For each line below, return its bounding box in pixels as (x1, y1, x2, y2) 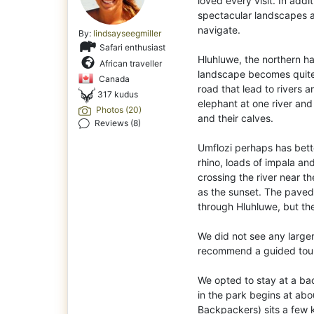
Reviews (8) (93, 117, 142, 128)
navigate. (198, 24, 240, 36)
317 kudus (95, 89, 139, 100)
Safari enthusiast (97, 41, 165, 53)
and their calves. (198, 112, 273, 124)
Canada (97, 73, 130, 84)
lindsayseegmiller (93, 28, 161, 39)
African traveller (97, 57, 162, 69)
